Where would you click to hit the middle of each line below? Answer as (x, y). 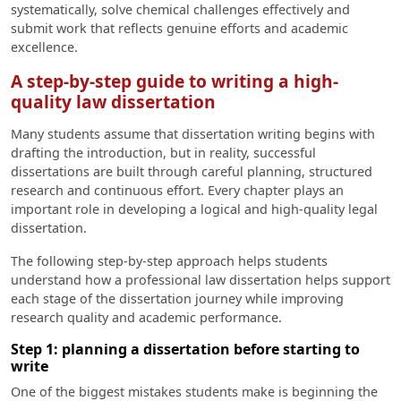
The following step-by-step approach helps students (169, 261)
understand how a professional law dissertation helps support (200, 280)
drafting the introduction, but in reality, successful (163, 153)
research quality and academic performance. (148, 318)
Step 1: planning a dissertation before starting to (185, 350)
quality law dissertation (113, 101)
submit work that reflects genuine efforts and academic (179, 28)
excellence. (46, 47)
